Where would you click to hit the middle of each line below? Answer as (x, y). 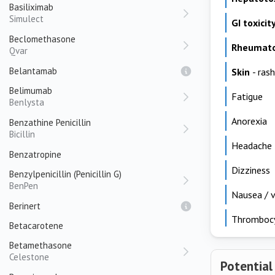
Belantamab (33, 71)
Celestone (29, 257)
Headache (252, 145)
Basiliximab (31, 7)
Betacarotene (36, 226)
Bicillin (22, 134)
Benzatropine (35, 154)
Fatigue (247, 96)
